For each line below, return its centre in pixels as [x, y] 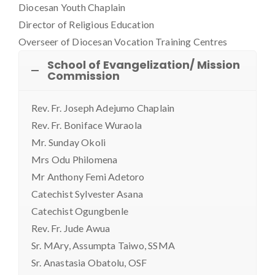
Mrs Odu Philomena [75, 160]
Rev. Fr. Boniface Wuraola [87, 125]
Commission [83, 76]
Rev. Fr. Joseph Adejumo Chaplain [103, 108]
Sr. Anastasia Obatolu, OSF [89, 263]
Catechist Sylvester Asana [87, 194]
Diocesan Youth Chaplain [72, 7]
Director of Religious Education [87, 25]
